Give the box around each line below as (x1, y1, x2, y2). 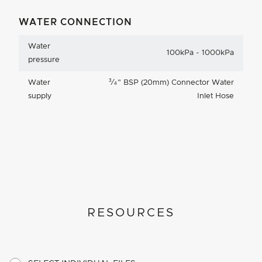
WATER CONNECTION (19, 17, 132, 27)
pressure (28, 56, 60, 64)
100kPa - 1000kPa (167, 49, 234, 57)
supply (28, 92, 51, 100)
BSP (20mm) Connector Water (121, 78, 234, 87)
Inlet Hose (197, 92, 234, 100)
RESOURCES (87, 206, 175, 219)
